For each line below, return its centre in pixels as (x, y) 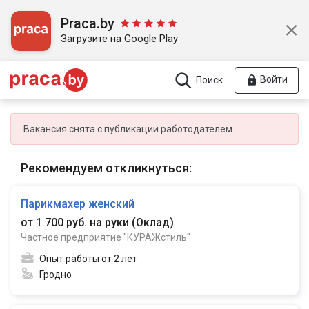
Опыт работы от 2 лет (88, 259)
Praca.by (88, 23)
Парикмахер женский (78, 204)
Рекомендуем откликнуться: (106, 168)
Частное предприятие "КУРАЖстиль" (106, 237)
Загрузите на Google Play (119, 39)
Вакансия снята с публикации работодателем (128, 129)
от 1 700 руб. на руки (76, 222)
